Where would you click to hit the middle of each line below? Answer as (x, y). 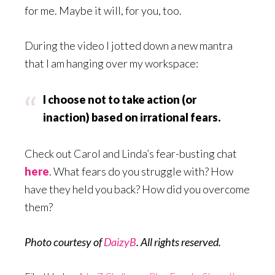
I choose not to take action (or (120, 99)
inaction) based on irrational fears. (132, 117)
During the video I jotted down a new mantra (129, 45)
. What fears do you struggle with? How (141, 171)
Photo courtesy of (64, 242)
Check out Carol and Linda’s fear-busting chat (131, 153)
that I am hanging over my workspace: (111, 63)
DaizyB (120, 242)
